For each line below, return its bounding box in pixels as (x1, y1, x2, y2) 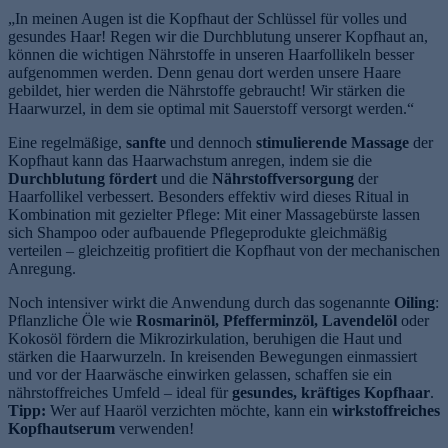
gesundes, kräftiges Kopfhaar (232, 384, 430, 402)
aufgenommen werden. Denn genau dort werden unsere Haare (8, 64, 401, 82)
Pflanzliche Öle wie (8, 312, 136, 330)
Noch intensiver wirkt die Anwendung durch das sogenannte (8, 294, 394, 312)
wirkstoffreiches (332, 402, 440, 420)
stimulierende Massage (256, 134, 409, 152)
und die (157, 170, 212, 188)
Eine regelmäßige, (8, 134, 126, 152)
